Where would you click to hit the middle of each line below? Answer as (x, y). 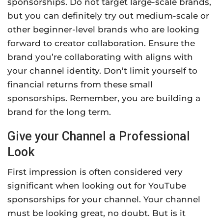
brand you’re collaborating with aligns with (100, 57)
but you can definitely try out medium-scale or (108, 16)
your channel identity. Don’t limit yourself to (102, 71)
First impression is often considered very (95, 172)
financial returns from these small (80, 85)
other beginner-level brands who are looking (103, 30)
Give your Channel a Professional (99, 137)
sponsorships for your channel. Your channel (104, 200)
